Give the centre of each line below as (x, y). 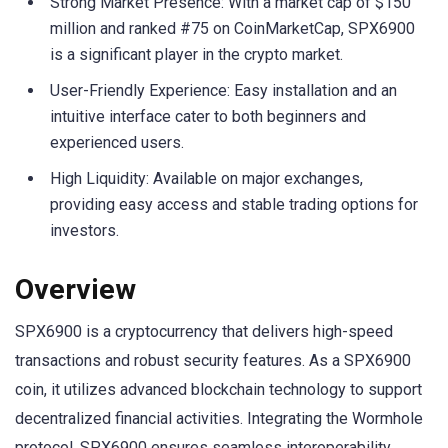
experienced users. (117, 143)
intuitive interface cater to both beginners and (208, 117)
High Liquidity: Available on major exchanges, (206, 179)
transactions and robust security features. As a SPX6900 (213, 360)
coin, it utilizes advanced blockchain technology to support (218, 389)
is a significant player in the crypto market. (196, 55)
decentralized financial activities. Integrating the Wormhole (219, 418)
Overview (75, 289)
